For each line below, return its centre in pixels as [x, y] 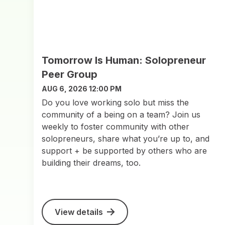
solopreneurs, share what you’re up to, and [126, 138]
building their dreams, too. [91, 162]
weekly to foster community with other [116, 126]
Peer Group [70, 74]
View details [79, 212]
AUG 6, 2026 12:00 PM [82, 88]
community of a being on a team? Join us [121, 114]
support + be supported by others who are [125, 150]
